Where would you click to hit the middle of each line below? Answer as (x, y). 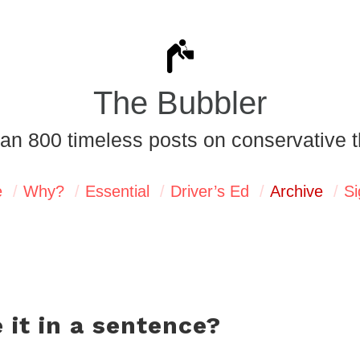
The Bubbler (180, 103)
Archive (297, 191)
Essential (117, 191)
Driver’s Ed (210, 191)
